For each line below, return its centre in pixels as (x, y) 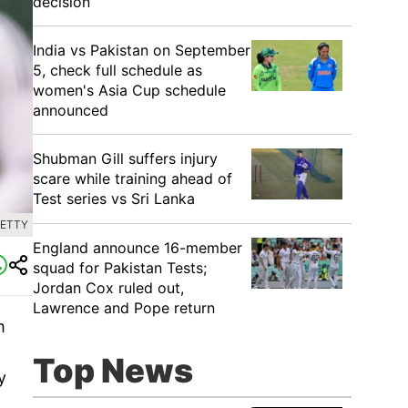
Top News (113, 371)
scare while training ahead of (133, 178)
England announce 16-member (138, 248)
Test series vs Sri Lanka (114, 199)
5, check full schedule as (117, 70)
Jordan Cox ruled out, (108, 288)
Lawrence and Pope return (124, 308)
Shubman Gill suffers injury (125, 158)
